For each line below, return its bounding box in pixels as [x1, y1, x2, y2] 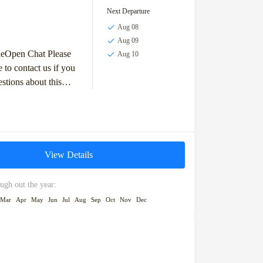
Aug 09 [117, 36, 139, 45]
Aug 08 [117, 23, 139, 32]
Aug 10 [117, 50, 139, 59]
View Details [45, 149, 93, 160]
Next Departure [106, 7, 150, 16]
